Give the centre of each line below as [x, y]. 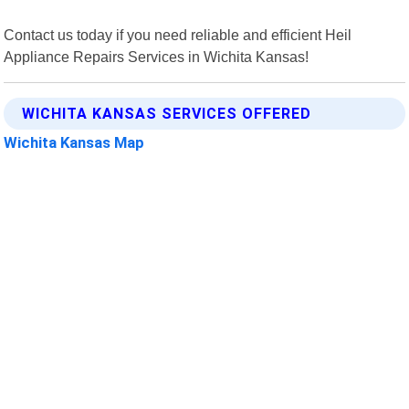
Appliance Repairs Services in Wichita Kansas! [157, 56]
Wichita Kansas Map [74, 142]
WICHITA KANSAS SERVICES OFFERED [167, 113]
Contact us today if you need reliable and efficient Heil [178, 34]
